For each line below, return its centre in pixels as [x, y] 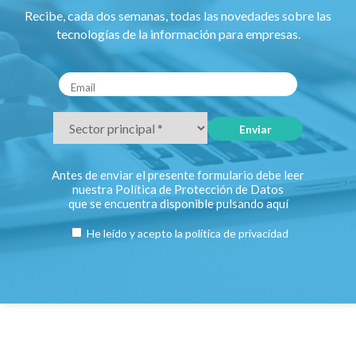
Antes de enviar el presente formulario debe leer [178, 175]
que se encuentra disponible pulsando [167, 204]
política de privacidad [236, 234]
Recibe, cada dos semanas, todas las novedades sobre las [178, 16]
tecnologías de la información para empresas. [178, 34]
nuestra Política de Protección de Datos [178, 190]
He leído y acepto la [134, 234]
